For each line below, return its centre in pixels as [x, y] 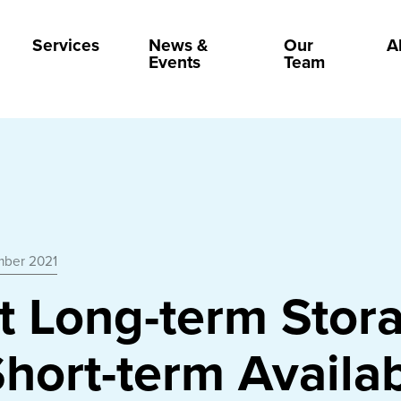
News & [178, 45]
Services [65, 45]
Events [174, 62]
